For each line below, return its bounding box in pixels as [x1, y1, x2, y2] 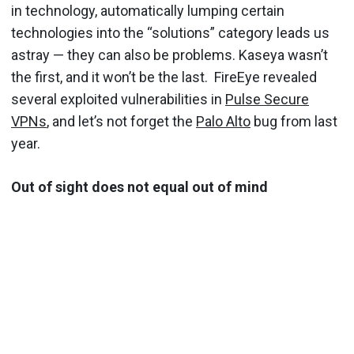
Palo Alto [196, 113, 250, 130]
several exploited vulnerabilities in [11, 91, 225, 107]
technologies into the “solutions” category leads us [11, 24, 330, 41]
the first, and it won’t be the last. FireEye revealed [11, 69, 317, 85]
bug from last [250, 113, 337, 130]
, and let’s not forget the [47, 113, 196, 130]
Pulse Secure [225, 91, 309, 107]
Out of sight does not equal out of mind [11, 179, 268, 195]
